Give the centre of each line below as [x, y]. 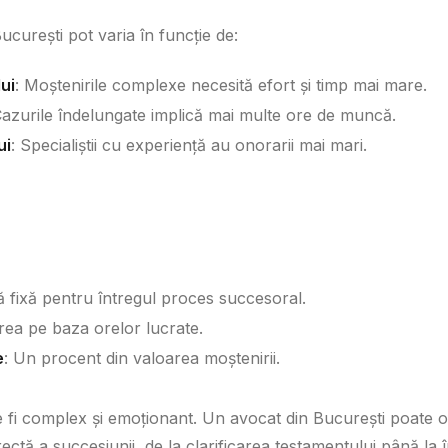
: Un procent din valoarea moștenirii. [142, 357]
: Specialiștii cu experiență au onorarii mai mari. [189, 144]
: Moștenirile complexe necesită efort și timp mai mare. [221, 85]
